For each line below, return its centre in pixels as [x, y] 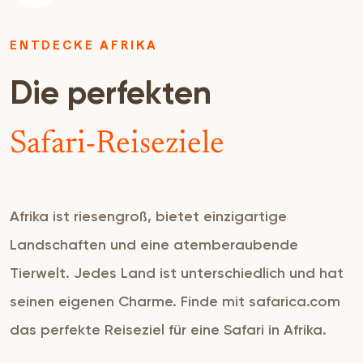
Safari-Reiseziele [117, 145]
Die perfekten [111, 94]
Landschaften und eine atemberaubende [154, 244]
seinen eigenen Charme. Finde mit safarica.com [175, 301]
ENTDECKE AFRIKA [84, 45]
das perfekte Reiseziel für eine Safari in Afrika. [168, 329]
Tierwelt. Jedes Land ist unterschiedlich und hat [177, 273]
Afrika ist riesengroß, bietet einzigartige [148, 216]
